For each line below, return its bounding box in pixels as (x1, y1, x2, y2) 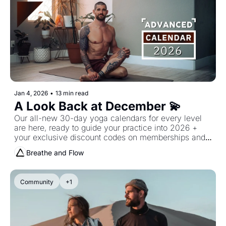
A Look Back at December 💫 (14, 99, 181, 114)
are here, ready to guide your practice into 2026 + (14, 123, 197, 133)
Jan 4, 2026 (14, 89, 48, 97)
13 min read (55, 89, 88, 97)
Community (20, 178, 53, 186)
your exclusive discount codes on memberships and (14, 132, 205, 142)
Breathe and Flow (26, 148, 84, 157)
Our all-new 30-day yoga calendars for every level (14, 113, 202, 123)
